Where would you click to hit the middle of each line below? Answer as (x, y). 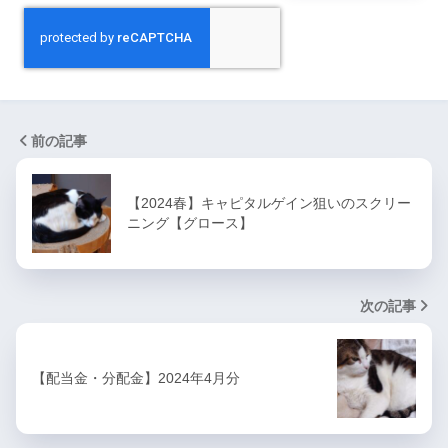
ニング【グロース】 (190, 223)
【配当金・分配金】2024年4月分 (136, 378)
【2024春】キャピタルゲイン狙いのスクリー (269, 203)
